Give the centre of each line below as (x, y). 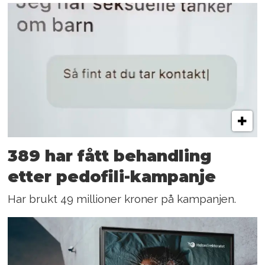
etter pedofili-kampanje (112, 176)
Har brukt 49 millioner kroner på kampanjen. (122, 199)
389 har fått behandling (110, 156)
